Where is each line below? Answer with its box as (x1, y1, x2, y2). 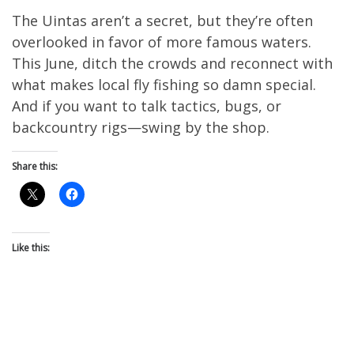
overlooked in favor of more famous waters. (12, 32, 311, 51)
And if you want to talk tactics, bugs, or (12, 96, 281, 115)
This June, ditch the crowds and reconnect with (12, 53, 333, 73)
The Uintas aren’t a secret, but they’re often (12, 10, 313, 30)
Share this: (12, 159, 58, 173)
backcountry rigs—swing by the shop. (12, 117, 269, 137)
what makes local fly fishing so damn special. (12, 74, 316, 94)
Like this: (12, 240, 50, 254)
